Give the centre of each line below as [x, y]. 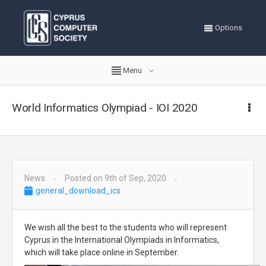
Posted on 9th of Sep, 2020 [115, 178]
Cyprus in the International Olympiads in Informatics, [122, 240]
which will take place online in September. [102, 252]
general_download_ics [77, 191]
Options [228, 28]
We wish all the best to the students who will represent [126, 227]
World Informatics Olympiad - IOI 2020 [105, 108]
